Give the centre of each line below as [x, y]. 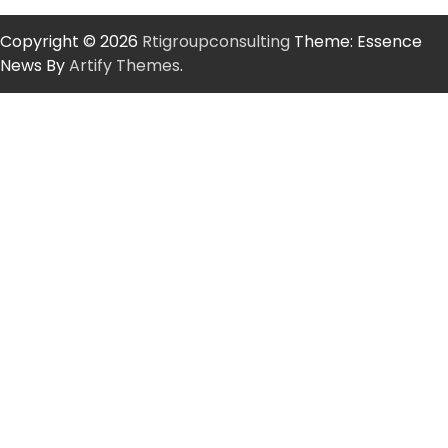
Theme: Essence [356, 42]
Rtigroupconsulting [216, 42]
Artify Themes [124, 66]
